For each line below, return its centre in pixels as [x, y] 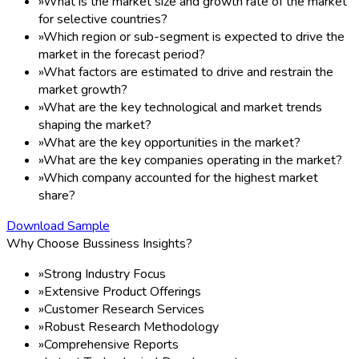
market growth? [83, 89]
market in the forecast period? [122, 54]
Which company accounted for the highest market [181, 177]
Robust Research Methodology [131, 327]
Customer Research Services [124, 309]
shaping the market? [95, 125]
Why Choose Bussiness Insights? [99, 243]
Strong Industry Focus [105, 274]
